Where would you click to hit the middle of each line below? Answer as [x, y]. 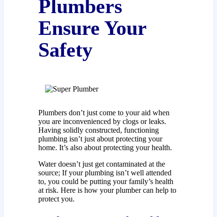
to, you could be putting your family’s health [106, 181]
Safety [65, 50]
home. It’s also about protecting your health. [105, 147]
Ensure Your [92, 28]
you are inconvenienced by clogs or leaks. [102, 121]
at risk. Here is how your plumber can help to [107, 190]
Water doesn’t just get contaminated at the [101, 164]
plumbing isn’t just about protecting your [100, 139]
